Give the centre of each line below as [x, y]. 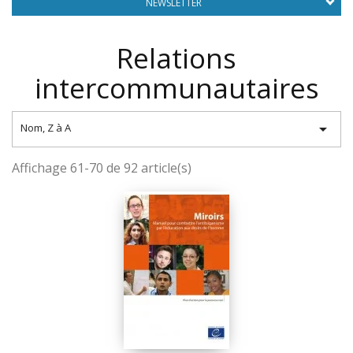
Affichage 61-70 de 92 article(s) [102, 168]
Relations [176, 58]
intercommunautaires [176, 88]
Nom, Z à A [46, 128]
